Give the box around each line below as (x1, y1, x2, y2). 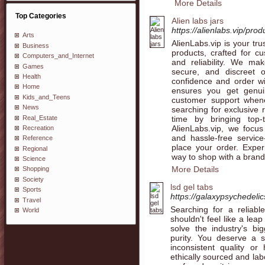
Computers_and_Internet (22, 52, 94, 60)
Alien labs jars (172, 16, 224, 25)
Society (22, 175, 44, 183)
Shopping (22, 165, 49, 173)
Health (22, 72, 41, 80)
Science (22, 155, 46, 163)
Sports (22, 186, 41, 193)
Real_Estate (22, 114, 57, 121)
